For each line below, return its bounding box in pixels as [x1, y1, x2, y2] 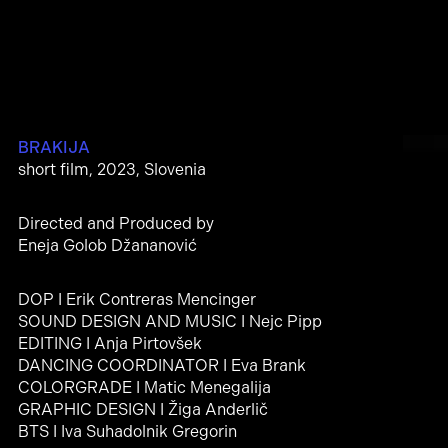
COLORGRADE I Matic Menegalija [17, 377, 271, 397]
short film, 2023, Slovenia [17, 159, 206, 179]
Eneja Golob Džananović [17, 235, 197, 255]
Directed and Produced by [17, 213, 214, 233]
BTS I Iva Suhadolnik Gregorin [17, 421, 237, 441]
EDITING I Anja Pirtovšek [17, 333, 202, 353]
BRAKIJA [17, 137, 90, 157]
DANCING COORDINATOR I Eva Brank [17, 355, 306, 375]
